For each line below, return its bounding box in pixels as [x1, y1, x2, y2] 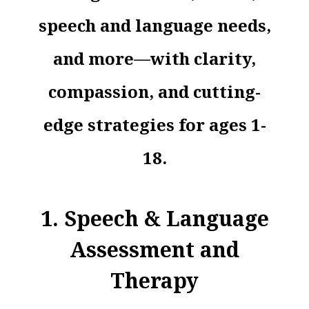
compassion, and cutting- [48, 79, 261, 103]
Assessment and [70, 235, 239, 263]
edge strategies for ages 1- [43, 112, 266, 136]
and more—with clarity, [53, 46, 256, 70]
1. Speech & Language [40, 203, 269, 232]
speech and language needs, [38, 13, 271, 37]
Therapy [110, 266, 199, 295]
